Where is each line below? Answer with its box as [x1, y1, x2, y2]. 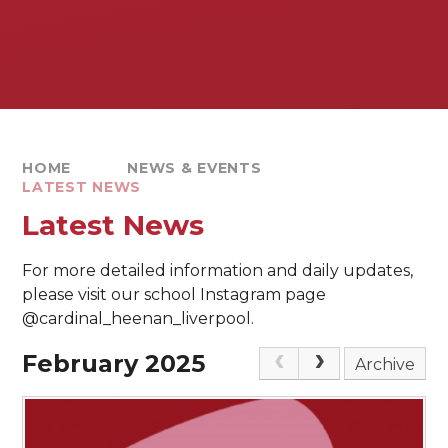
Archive [355, 354, 416, 374]
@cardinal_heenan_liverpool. [22, 308, 255, 328]
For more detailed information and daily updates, [22, 260, 414, 280]
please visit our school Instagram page [22, 284, 327, 304]
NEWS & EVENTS [127, 158, 262, 177]
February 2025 [22, 348, 206, 378]
